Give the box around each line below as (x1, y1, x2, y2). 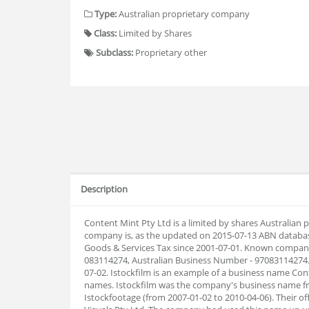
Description (81, 183, 128, 195)
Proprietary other (133, 46, 207, 59)
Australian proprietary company (117, 8, 250, 20)
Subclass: (96, 46, 133, 59)
